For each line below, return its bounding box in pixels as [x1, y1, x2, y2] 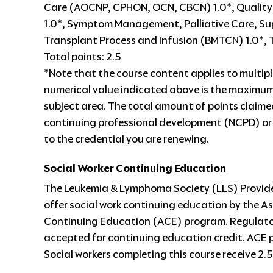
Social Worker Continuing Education [44, 161, 226, 175]
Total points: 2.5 [44, 49, 121, 63]
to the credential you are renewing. [44, 132, 209, 146]
